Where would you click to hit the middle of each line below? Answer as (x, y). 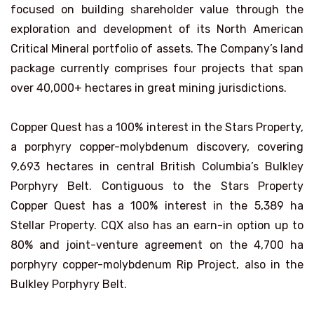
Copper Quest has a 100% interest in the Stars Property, (157, 127)
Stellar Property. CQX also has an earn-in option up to (157, 225)
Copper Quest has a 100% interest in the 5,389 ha (157, 206)
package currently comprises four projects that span (157, 68)
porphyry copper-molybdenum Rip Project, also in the (157, 265)
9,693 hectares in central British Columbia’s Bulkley (157, 166)
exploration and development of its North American (157, 29)
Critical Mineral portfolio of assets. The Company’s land (157, 49)
